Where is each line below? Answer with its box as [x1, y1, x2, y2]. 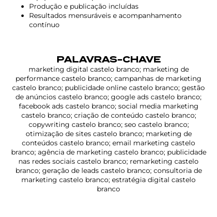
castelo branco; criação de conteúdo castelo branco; [21, 110, 196, 120]
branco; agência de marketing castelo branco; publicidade [11, 147, 206, 156]
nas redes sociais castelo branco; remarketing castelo [18, 156, 199, 166]
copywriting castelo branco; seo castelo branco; [28, 120, 189, 129]
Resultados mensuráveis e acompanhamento [29, 11, 182, 20]
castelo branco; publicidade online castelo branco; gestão [12, 83, 205, 92]
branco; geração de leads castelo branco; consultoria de [15, 166, 202, 175]
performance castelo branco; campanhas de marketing [15, 74, 201, 83]
